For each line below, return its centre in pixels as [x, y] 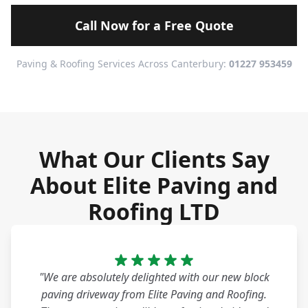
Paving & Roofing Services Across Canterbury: [122, 64]
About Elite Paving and [154, 186]
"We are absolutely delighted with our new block [154, 277]
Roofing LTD [154, 212]
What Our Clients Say [154, 159]
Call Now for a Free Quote [154, 26]
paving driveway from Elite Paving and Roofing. [154, 295]
